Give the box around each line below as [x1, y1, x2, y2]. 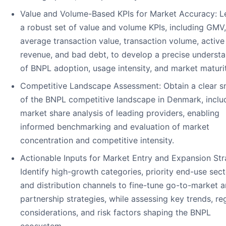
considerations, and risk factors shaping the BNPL [20, 207, 211, 218]
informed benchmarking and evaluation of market [20, 122, 209, 132]
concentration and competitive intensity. [20, 135, 174, 146]
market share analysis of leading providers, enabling [20, 108, 219, 119]
